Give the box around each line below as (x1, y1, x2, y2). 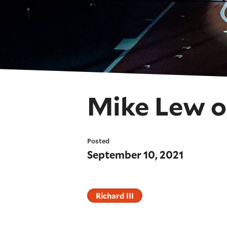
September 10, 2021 (87, 147, 183, 161)
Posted (87, 136, 109, 146)
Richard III (96, 190, 134, 201)
